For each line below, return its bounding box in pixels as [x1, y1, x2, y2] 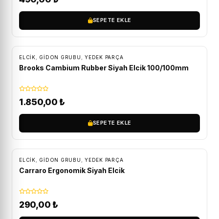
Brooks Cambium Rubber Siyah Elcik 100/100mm [19, 63, 189, 72]
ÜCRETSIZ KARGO [29, 32, 77, 38]
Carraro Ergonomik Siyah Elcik [19, 166, 125, 175]
